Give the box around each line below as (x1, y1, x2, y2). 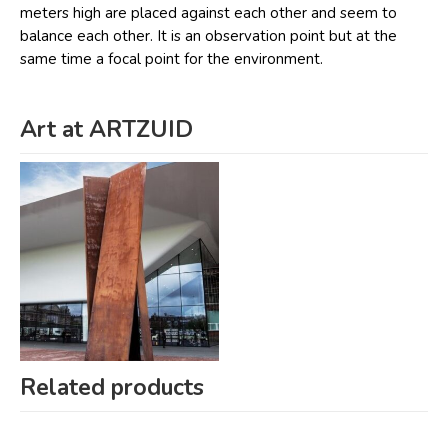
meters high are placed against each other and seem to (20, 2, 397, 23)
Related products (20, 371, 204, 403)
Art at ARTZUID (20, 113, 193, 145)
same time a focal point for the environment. (20, 48, 323, 69)
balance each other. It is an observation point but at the (20, 25, 397, 46)
